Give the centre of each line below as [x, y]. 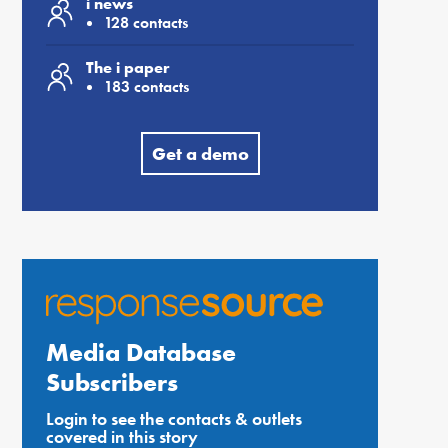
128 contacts [146, 22]
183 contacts [146, 86]
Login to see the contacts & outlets [174, 418]
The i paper [128, 67]
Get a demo [200, 153]
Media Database [141, 352]
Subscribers [112, 382]
